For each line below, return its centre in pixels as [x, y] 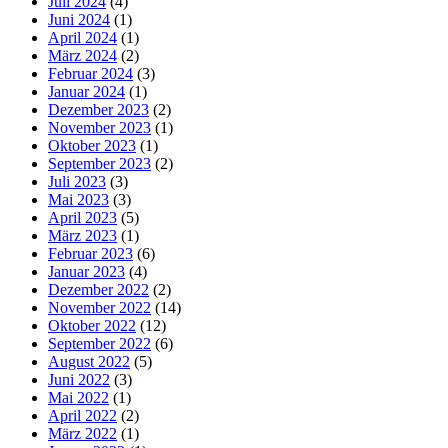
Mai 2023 [78, 200]
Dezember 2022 [98, 290]
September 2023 [99, 164]
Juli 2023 [77, 182]
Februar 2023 [90, 254]
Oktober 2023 [92, 146]
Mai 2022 [78, 398]
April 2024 [82, 38]
